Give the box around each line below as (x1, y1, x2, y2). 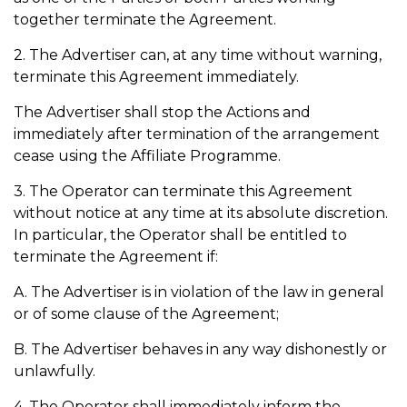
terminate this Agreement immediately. (14, 68, 303, 85)
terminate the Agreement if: (14, 248, 222, 265)
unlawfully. (14, 362, 99, 380)
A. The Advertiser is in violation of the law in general (14, 283, 384, 301)
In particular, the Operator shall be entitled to (14, 226, 347, 243)
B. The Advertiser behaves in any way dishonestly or (14, 341, 387, 358)
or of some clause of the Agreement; (14, 305, 279, 323)
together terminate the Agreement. (14, 11, 280, 28)
